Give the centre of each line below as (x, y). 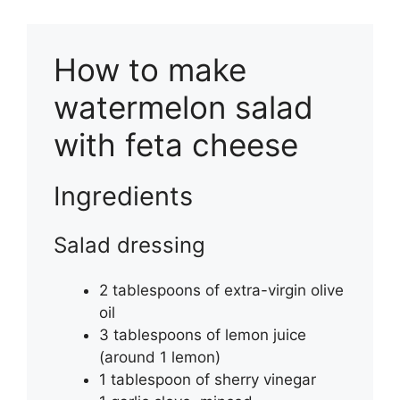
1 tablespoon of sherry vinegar (208, 380)
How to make (150, 70)
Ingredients (123, 196)
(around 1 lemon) (160, 358)
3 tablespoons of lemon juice (203, 335)
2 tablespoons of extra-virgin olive (221, 291)
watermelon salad (183, 108)
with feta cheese (176, 145)
